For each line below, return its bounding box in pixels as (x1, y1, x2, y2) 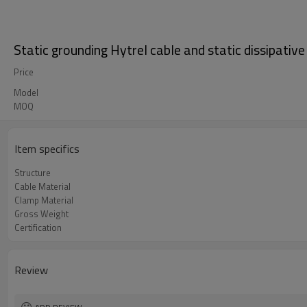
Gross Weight (14, 207, 69, 221)
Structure (14, 166, 51, 180)
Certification (14, 221, 62, 234)
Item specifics (14, 140, 79, 157)
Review (14, 262, 48, 278)
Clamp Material (14, 193, 73, 207)
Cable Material (14, 180, 71, 193)
